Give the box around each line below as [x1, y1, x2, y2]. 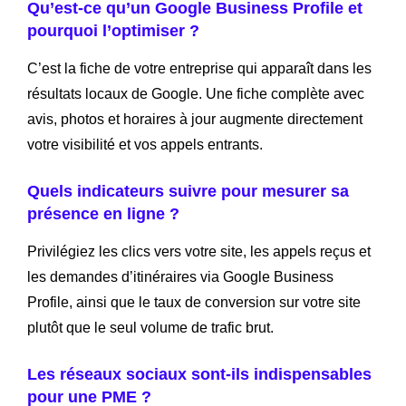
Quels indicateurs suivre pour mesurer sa [27, 181, 349, 200]
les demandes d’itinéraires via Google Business [27, 268, 333, 285]
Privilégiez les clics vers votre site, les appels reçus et [27, 243, 371, 259]
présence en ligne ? [27, 204, 179, 223]
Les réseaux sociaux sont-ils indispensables [27, 364, 372, 383]
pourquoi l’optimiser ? [27, 21, 199, 40]
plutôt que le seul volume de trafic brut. [27, 319, 274, 335]
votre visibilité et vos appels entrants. [27, 136, 263, 152]
